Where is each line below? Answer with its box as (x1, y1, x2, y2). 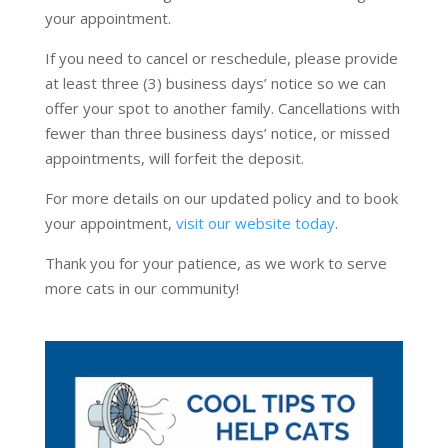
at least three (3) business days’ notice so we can (44, 73, 386, 94)
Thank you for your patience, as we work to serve (44, 253, 387, 274)
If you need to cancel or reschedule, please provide (44, 48, 398, 69)
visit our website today (175, 213, 335, 234)
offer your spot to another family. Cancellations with (44, 98, 400, 119)
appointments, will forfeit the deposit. (44, 148, 304, 169)
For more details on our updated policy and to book (44, 188, 398, 209)
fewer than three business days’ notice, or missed (44, 123, 390, 144)
